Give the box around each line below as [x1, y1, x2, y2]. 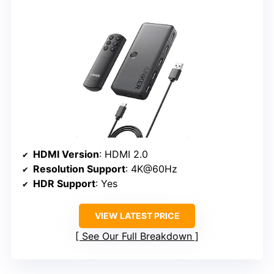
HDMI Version [33, 148, 99, 161]
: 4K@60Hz [125, 163, 177, 176]
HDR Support [33, 177, 95, 190]
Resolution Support [33, 163, 125, 176]
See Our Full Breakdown [82, 230, 192, 243]
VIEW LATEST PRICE [94, 210, 180, 221]
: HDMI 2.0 [99, 148, 148, 161]
